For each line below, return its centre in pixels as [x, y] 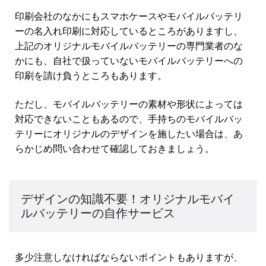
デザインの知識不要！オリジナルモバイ [128, 198]
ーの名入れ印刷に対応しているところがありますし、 [129, 31]
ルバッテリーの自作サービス [98, 213]
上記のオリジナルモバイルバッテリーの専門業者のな [129, 46]
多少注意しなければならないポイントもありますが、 [129, 257]
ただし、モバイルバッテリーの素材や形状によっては [129, 104]
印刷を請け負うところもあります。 [91, 76]
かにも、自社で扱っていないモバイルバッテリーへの [129, 61]
